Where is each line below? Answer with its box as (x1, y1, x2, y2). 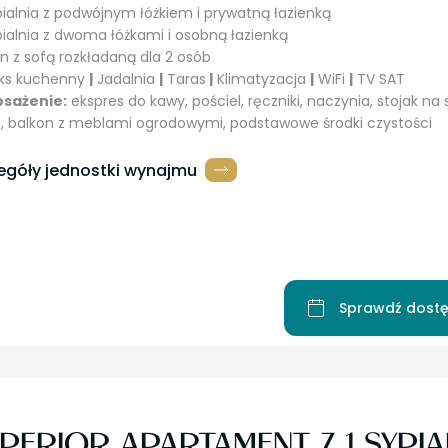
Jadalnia (93, 69, 159, 89)
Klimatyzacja (213, 69, 310, 89)
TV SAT (353, 69, 405, 89)
